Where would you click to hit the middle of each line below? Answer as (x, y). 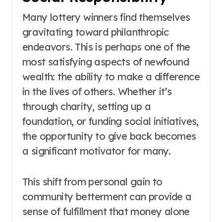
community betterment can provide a (107, 196)
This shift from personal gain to (92, 182)
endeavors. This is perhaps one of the (106, 47)
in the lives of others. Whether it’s (97, 91)
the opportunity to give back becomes (109, 136)
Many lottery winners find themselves (106, 17)
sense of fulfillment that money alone (106, 211)
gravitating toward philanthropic (96, 32)
